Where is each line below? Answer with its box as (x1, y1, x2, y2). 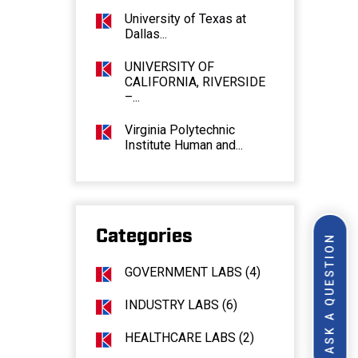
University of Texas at (124, 11, 246, 27)
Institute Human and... (124, 137, 243, 153)
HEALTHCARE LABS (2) (124, 330, 254, 346)
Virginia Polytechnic (124, 122, 235, 138)
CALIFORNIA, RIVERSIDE (124, 74, 265, 90)
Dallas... (124, 26, 167, 42)
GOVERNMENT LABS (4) (124, 265, 261, 280)
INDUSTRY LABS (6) (124, 297, 237, 313)
